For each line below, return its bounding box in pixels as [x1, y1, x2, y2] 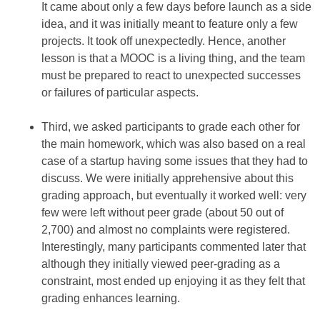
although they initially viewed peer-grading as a [41, 258, 280, 270]
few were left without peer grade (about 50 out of [41, 206, 284, 219]
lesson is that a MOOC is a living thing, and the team [41, 52, 305, 64]
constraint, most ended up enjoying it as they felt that [41, 275, 305, 287]
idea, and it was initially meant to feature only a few [41, 18, 298, 30]
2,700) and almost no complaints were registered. [41, 224, 290, 236]
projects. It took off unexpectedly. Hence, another [41, 35, 286, 47]
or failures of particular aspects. [41, 86, 199, 99]
